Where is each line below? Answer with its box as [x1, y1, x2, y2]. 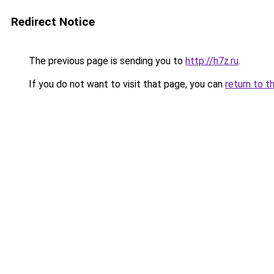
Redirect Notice [11, 15, 95, 29]
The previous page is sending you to [26, 55, 185, 67]
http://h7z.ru [185, 55, 239, 67]
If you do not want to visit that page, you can [26, 78, 225, 90]
